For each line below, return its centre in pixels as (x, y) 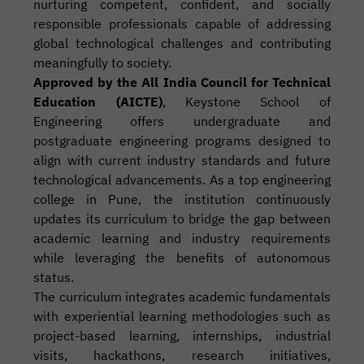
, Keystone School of (246, 102)
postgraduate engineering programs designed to (182, 141)
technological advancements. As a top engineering (182, 180)
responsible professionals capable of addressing (182, 24)
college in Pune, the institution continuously (182, 199)
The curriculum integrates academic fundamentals (182, 297)
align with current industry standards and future (182, 160)
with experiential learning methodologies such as (182, 316)
